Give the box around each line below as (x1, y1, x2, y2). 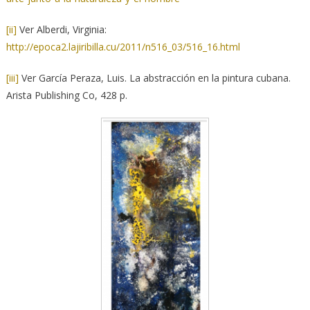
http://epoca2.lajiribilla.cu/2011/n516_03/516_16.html (6, 40, 240, 54)
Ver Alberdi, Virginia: (16, 23, 107, 37)
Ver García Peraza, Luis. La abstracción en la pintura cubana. (18, 71, 291, 85)
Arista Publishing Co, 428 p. (6, 89, 127, 102)
